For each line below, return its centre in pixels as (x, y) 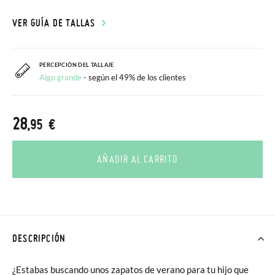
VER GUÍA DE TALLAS (54, 23)
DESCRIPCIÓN (39, 238)
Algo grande (60, 77)
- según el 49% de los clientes (135, 77)
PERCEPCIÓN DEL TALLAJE (77, 65)
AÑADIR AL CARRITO (137, 159)
